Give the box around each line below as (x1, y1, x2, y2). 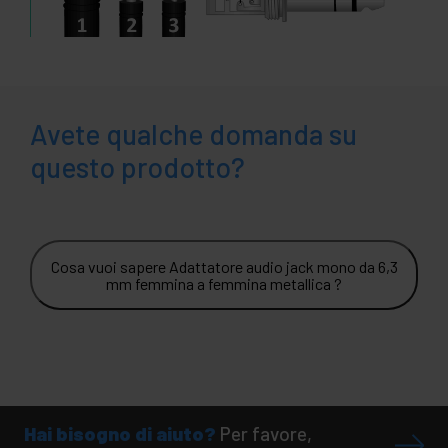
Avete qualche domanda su (30, 116, 357, 151)
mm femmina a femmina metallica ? (106, 273, 342, 293)
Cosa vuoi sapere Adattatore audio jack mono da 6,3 (50, 256, 398, 276)
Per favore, (220, 421, 312, 445)
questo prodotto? (30, 149, 245, 184)
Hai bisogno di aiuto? (24, 421, 216, 445)
